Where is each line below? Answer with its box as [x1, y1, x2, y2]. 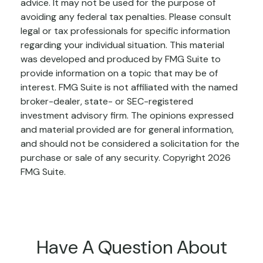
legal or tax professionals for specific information [21, 24, 230, 37]
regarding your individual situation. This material [21, 38, 224, 51]
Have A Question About [36, 234, 227, 259]
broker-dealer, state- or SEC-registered [21, 95, 193, 107]
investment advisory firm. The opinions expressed [21, 109, 234, 122]
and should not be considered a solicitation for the [21, 137, 240, 150]
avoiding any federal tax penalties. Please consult [21, 10, 231, 23]
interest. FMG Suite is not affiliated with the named [21, 80, 238, 93]
